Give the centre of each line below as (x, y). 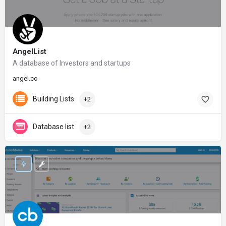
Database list (53, 127)
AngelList (30, 51)
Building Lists (53, 99)
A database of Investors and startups (72, 63)
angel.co (25, 78)
